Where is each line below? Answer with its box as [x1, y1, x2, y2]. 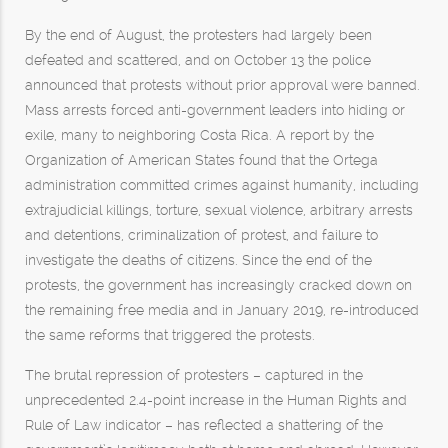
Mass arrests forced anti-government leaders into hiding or [25, 102, 405, 118]
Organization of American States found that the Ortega [25, 152, 378, 168]
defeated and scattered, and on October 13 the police [25, 52, 371, 68]
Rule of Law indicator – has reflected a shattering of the [25, 417, 383, 433]
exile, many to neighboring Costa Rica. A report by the [25, 127, 374, 143]
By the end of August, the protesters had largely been [25, 27, 372, 43]
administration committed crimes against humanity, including [25, 177, 419, 193]
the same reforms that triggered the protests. [25, 327, 315, 343]
